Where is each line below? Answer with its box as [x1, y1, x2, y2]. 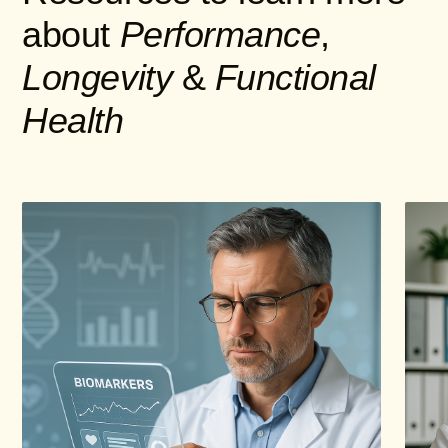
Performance [119, 13, 321, 55]
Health [22, 99, 124, 141]
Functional [214, 56, 376, 98]
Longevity [22, 56, 173, 98]
